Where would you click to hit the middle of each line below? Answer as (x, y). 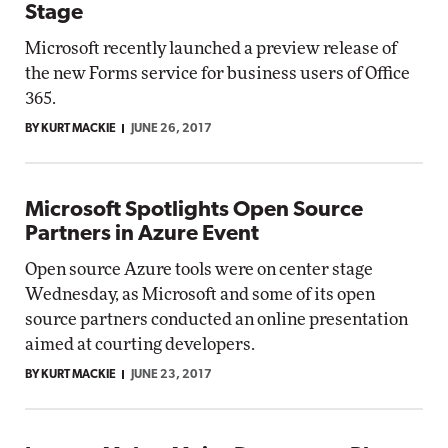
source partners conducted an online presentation (216, 319)
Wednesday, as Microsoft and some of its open (200, 294)
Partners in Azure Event (142, 234)
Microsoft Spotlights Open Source (194, 210)
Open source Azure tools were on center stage (199, 269)
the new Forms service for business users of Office (217, 73)
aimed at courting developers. (140, 344)
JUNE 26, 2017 (171, 129)
